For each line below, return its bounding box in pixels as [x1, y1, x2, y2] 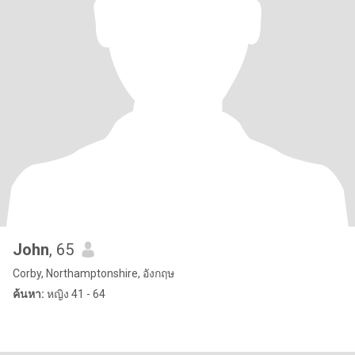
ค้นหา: [13, 288, 44, 300]
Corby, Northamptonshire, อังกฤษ [13, 267, 174, 280]
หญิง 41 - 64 [44, 288, 105, 300]
